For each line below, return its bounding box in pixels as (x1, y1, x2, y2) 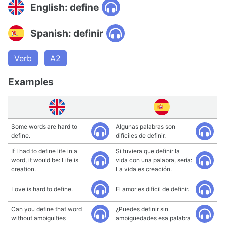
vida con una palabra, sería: (116, 156, 192, 164)
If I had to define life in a (11, 147, 77, 155)
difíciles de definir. (116, 132, 166, 139)
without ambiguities (11, 214, 66, 222)
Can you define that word (11, 205, 82, 213)
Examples (8, 76, 54, 88)
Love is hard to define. (11, 185, 73, 193)
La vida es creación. (116, 165, 172, 173)
